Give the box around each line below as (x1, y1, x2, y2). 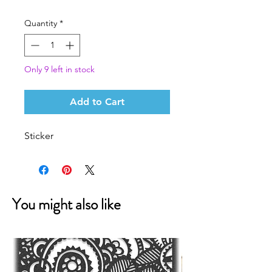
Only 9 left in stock (24, 64, 95, 75)
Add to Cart (70, 96, 124, 107)
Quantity (24, 18, 57, 29)
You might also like (12, 194, 121, 216)
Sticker (24, 130, 53, 141)
